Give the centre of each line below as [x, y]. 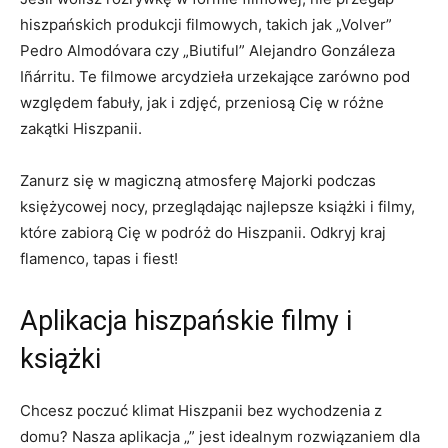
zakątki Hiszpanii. [81, 128]
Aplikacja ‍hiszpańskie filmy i [186, 321]
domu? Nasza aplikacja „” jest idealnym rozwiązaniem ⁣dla [220, 436]
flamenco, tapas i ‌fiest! [99, 258]
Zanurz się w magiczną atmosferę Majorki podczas [198, 180]
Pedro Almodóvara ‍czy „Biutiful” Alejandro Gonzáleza [207, 50]
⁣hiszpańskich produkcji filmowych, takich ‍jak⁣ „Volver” [206, 24]
